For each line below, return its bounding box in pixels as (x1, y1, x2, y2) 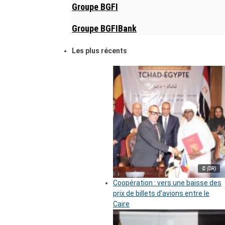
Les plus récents (72, 47, 127, 55)
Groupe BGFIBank (72, 23, 137, 34)
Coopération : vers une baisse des (113, 178, 221, 187)
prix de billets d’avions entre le (113, 189, 209, 197)
